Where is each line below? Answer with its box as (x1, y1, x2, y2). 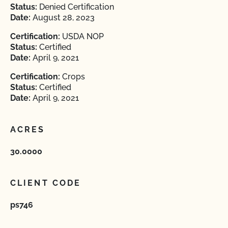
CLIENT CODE (10, 178, 81, 188)
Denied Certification (37, 2, 114, 12)
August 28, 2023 (31, 13, 95, 22)
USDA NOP (60, 32, 104, 41)
